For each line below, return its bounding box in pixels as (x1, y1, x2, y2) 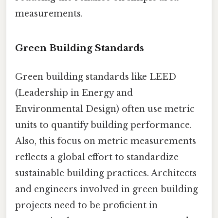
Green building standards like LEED (15, 72, 176, 83)
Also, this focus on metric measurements (15, 136, 196, 147)
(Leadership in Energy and (15, 88, 133, 99)
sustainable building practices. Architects (15, 168, 197, 179)
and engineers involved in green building (15, 184, 198, 195)
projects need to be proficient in (15, 200, 158, 211)
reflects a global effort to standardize (15, 152, 179, 163)
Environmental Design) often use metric (15, 104, 195, 115)
